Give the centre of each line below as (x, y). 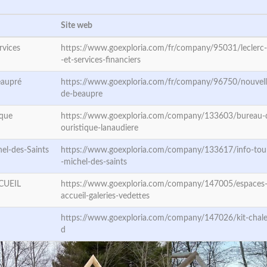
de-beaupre (82, 94)
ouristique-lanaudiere (100, 128)
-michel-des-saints (94, 162)
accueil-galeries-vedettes (105, 196)
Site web (77, 26)
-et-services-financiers (101, 60)
